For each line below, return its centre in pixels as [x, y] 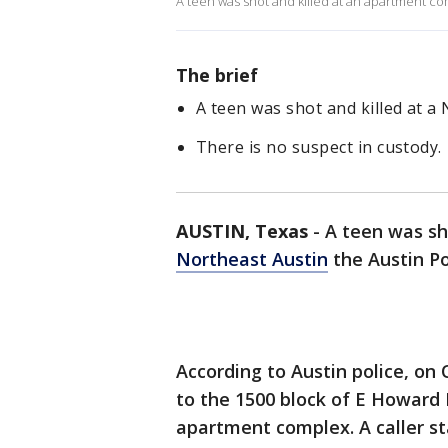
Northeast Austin [252, 259]
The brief [217, 75]
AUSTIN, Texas [242, 231]
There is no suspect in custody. [319, 147]
